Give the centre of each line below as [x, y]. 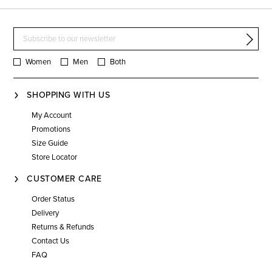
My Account [52, 115]
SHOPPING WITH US [69, 95]
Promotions [51, 129]
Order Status [53, 199]
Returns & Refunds [63, 227]
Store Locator [55, 157]
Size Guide [50, 143]
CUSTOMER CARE [64, 178]
